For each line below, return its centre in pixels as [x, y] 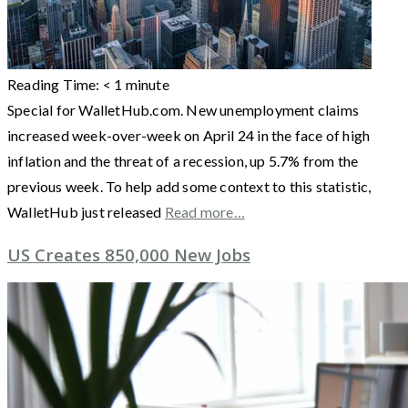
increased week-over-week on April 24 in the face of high [189, 135]
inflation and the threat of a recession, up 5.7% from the [183, 160]
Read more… [204, 211]
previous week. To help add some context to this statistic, [189, 186]
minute [147, 84]
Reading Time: [55, 84]
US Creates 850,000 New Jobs [129, 254]
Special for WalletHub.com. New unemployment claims [184, 109]
